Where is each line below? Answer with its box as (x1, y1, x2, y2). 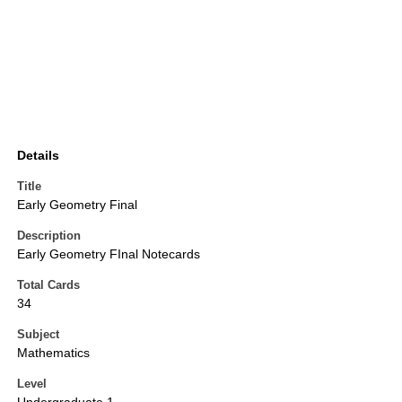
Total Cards (17, 278, 80, 293)
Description (17, 229, 81, 243)
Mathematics (17, 345, 90, 361)
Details (17, 148, 59, 163)
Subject (17, 328, 59, 342)
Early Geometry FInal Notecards (17, 247, 200, 262)
